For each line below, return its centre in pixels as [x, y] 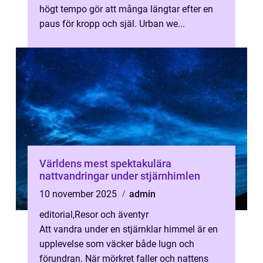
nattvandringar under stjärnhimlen [120, 176]
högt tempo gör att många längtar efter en [126, 9]
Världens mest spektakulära [105, 163]
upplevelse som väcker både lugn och [117, 244]
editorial [56, 215]
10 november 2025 [79, 194]
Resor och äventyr [112, 215]
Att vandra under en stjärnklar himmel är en [129, 229]
